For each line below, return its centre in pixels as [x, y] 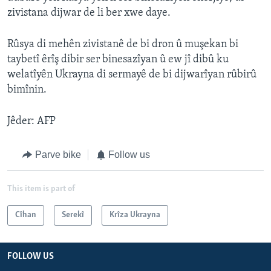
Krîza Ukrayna [135, 215]
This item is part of [41, 189]
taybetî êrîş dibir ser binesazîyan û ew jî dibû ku [118, 60]
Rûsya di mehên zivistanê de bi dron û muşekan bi [123, 45]
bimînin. [27, 90]
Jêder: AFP [31, 122]
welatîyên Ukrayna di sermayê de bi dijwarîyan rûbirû [132, 75]
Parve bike [58, 155]
